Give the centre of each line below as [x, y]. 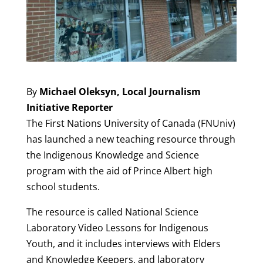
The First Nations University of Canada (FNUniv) [131, 123]
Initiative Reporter [69, 107]
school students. [63, 186]
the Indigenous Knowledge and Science [112, 155]
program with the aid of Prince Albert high [119, 171]
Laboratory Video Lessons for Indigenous [117, 227]
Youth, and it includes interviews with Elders [123, 243]
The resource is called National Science [112, 212]
